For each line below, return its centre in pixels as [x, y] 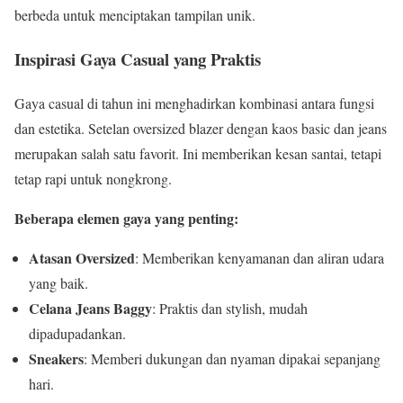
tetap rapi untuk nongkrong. [93, 178]
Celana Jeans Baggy [90, 308]
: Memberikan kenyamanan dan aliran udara [260, 257]
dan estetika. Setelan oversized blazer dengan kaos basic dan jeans [201, 128]
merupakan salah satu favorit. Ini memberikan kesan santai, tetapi [198, 153]
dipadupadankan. [77, 333]
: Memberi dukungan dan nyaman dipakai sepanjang [232, 358]
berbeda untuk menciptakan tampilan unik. [135, 15]
